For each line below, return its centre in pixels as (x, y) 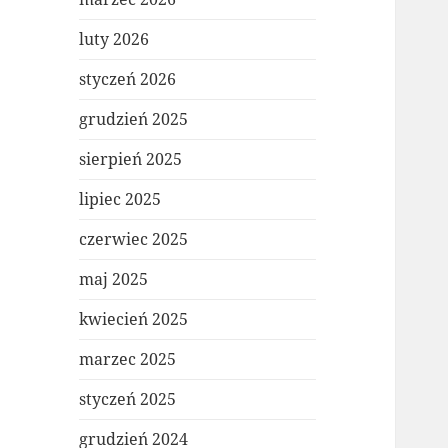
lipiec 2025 (120, 199)
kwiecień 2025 (134, 319)
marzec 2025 (128, 359)
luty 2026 (114, 39)
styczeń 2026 (128, 79)
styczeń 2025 (128, 399)
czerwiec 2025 (134, 239)
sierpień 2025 (131, 159)
